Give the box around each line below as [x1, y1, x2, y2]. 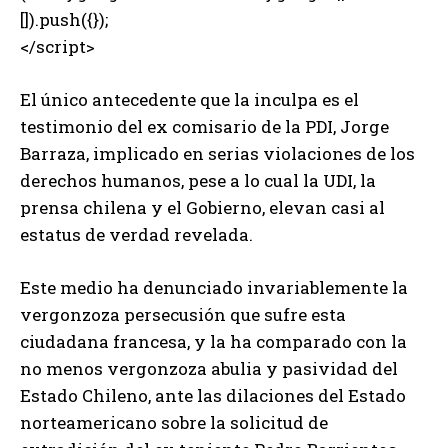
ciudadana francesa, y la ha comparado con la [20, 329, 407, 353]
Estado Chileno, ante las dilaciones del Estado [20, 383, 406, 407]
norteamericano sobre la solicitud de [20, 410, 328, 434]
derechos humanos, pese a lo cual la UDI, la [20, 168, 376, 192]
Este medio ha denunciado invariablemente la [20, 275, 408, 299]
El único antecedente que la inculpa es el [20, 87, 359, 111]
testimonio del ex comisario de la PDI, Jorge [20, 114, 389, 138]
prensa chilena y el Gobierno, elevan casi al [20, 195, 385, 219]
